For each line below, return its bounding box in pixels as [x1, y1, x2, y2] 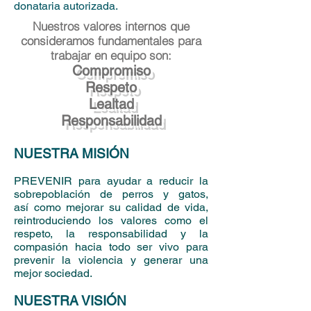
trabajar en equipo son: [51, 48, 171, 62]
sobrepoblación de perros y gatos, [14, 187, 208, 201]
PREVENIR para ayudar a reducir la [14, 174, 208, 187]
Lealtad [88, 96, 134, 112]
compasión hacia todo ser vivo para [14, 240, 208, 253]
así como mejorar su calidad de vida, [14, 201, 208, 214]
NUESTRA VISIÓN [14, 293, 126, 308]
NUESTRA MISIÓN [14, 146, 129, 161]
